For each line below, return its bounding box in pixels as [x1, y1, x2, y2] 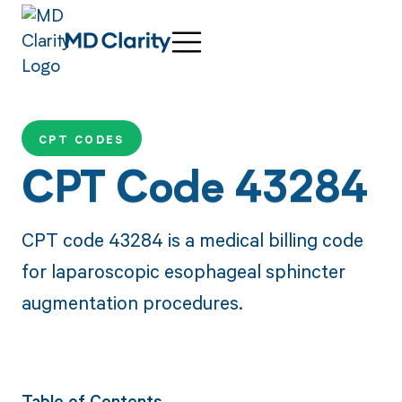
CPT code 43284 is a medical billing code [21, 226, 363, 252]
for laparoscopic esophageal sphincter [21, 258, 345, 284]
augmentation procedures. [21, 289, 243, 315]
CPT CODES [38, 132, 125, 148]
